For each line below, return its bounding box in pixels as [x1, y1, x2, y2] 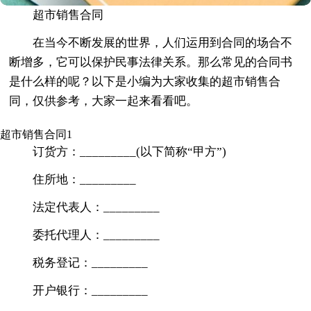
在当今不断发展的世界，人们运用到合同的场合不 [33, 35, 293, 49]
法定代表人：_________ [33, 200, 160, 214]
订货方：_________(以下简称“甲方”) [33, 144, 227, 158]
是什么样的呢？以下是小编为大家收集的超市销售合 [9, 74, 281, 88]
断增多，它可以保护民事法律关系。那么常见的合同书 [9, 55, 293, 69]
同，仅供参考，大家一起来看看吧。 [9, 94, 199, 108]
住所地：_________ [33, 172, 137, 186]
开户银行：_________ [33, 283, 149, 297]
